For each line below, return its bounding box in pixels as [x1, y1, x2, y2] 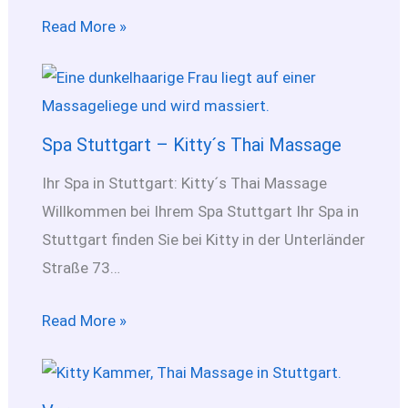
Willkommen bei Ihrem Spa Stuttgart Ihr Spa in [41, 201, 359, 220]
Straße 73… [41, 258, 120, 277]
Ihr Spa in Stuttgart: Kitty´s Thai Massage [41, 173, 327, 192]
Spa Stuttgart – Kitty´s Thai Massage [41, 133, 342, 156]
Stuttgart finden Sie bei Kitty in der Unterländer [41, 229, 365, 249]
